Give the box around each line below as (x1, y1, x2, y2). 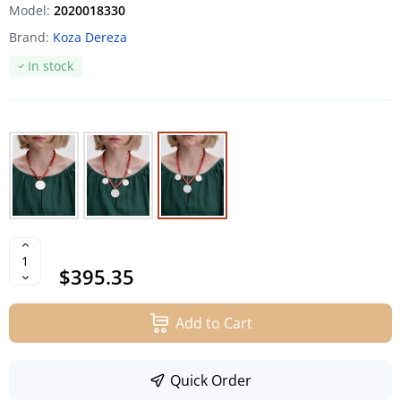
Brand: (9, 28, 53, 46)
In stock (28, 56, 73, 74)
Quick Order (170, 370, 252, 390)
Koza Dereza (53, 28, 127, 46)
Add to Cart (175, 312, 252, 333)
